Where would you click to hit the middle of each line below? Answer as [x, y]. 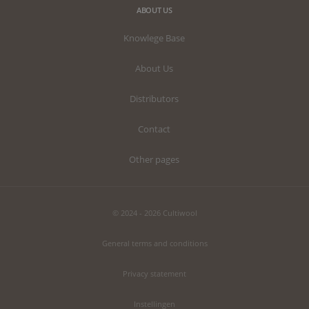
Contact [154, 129]
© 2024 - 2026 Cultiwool [154, 213]
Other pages [154, 160]
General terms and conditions [154, 243]
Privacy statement [154, 274]
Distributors [154, 99]
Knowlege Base [154, 38]
